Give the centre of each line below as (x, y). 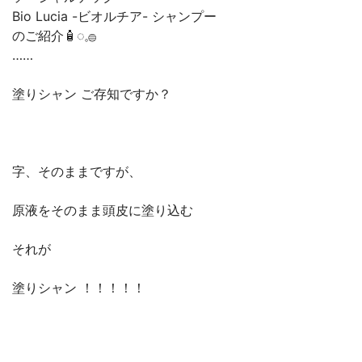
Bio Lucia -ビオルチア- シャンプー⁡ (114, 16)
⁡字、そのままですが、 (77, 171)
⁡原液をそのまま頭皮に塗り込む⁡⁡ (103, 210)
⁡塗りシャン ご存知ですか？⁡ (92, 94)
